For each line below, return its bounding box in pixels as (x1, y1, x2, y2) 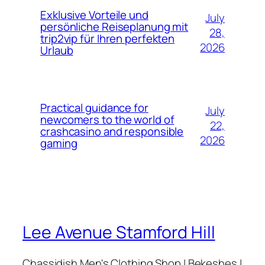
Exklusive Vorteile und (40, 7, 148, 23)
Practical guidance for (40, 100, 148, 116)
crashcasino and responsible (40, 124, 184, 140)
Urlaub (40, 43, 73, 59)
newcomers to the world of (40, 112, 174, 128)
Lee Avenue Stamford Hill (22, 221, 215, 244)
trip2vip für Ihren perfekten (40, 31, 175, 47)
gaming (40, 135, 77, 151)
